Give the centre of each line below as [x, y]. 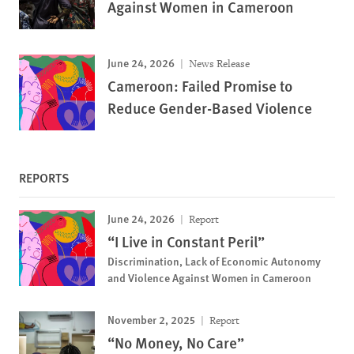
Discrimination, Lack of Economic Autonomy [214, 261]
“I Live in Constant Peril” [186, 241]
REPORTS [44, 177]
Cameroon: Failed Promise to [200, 86]
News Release [218, 64]
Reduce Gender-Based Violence [210, 108]
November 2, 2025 [151, 319]
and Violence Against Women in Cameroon [209, 277]
